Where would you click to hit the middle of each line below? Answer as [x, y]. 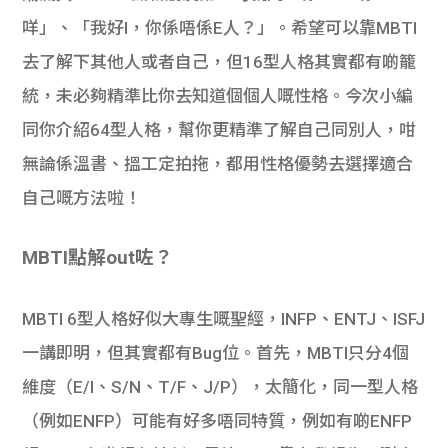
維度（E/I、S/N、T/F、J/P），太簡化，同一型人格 [220, 386]
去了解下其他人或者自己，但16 [143, 61]
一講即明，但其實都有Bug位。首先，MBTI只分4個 [216, 352]
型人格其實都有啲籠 [340, 61]
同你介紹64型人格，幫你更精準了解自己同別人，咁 [219, 129]
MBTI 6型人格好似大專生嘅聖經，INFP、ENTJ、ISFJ [224, 318]
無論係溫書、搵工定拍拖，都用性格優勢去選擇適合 [218, 163]
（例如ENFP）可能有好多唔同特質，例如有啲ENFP [217, 420]
